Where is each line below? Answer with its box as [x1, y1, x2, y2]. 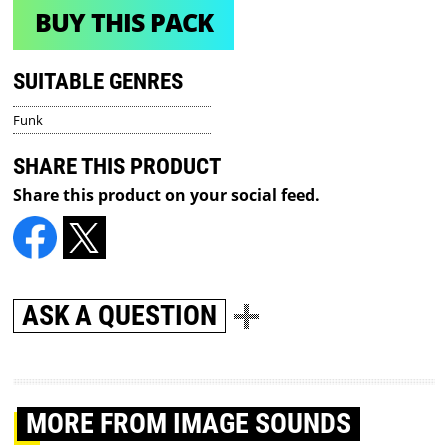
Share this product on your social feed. [13, 183, 321, 206]
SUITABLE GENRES [13, 67, 184, 95]
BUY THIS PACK [34, 5, 213, 40]
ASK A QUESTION [22, 299, 218, 333]
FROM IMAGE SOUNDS [100, 407, 352, 441]
